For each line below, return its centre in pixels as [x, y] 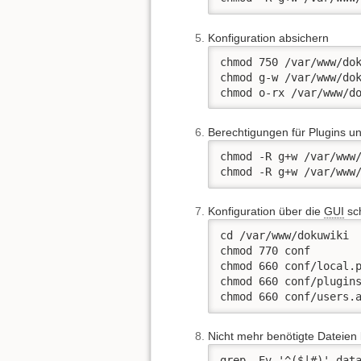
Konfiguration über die [266, 212]
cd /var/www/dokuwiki [284, 235]
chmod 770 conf [265, 250]
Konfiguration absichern [268, 37]
